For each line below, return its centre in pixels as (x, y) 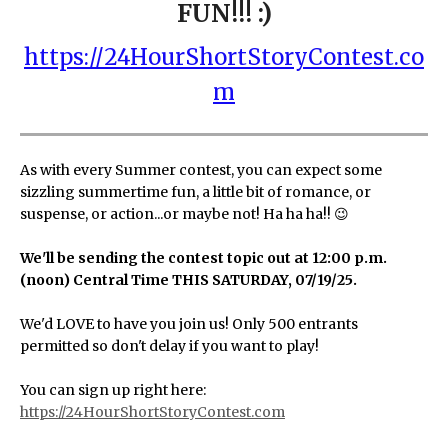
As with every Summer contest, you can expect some (201, 170)
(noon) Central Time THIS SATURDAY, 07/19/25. (188, 280)
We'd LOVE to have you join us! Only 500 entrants (189, 324)
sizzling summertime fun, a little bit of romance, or (195, 192)
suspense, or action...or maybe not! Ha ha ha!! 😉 (184, 214)
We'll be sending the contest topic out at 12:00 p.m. (203, 258)
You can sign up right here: (113, 390)
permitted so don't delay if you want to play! (169, 346)
